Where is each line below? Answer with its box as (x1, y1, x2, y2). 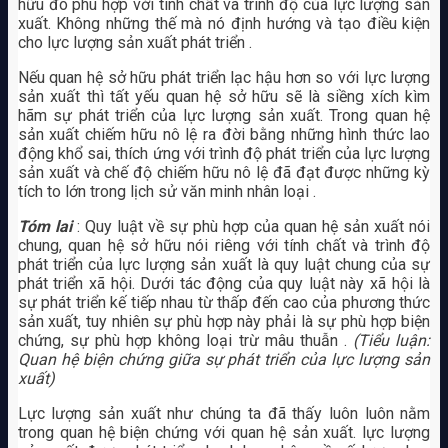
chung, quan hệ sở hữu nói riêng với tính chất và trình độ (17, 235, 431, 255)
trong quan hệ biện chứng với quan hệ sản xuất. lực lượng (17, 422, 431, 442)
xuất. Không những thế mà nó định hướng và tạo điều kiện (17, 13, 431, 33)
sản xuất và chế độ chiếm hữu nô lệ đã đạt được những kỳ (17, 162, 431, 182)
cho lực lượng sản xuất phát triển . (17, 32, 252, 52)
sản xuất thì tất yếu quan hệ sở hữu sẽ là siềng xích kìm (17, 86, 431, 106)
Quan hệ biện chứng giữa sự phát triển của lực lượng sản (17, 349, 431, 369)
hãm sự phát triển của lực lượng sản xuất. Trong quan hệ (17, 105, 431, 125)
